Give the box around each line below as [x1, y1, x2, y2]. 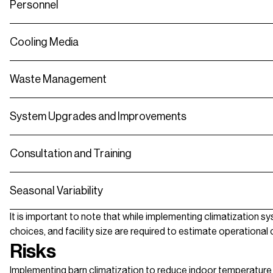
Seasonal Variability [10, 185, 103, 197]
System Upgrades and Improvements [10, 110, 186, 123]
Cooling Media [10, 36, 79, 49]
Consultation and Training [10, 147, 132, 160]
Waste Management [10, 73, 107, 86]
